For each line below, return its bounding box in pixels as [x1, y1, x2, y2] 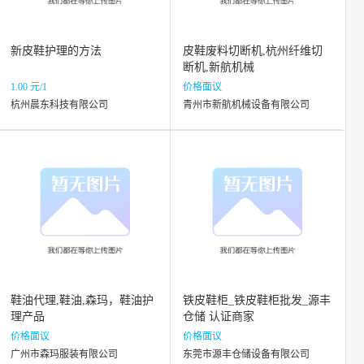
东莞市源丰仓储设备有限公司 [183, 349, 310, 360]
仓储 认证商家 [183, 310, 254, 323]
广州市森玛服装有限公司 [11, 349, 118, 360]
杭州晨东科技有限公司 [11, 99, 108, 110]
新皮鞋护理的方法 [11, 45, 102, 57]
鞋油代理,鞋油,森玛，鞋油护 [11, 294, 154, 306]
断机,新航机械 [183, 61, 254, 73]
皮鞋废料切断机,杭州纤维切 [183, 45, 323, 57]
